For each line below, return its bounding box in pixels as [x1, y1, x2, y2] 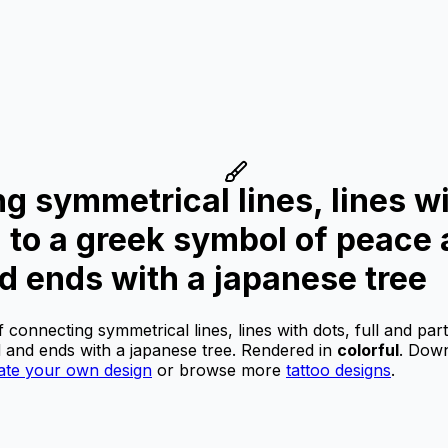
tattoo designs [286, 359, 391, 380]
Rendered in [236, 339, 337, 360]
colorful [337, 339, 399, 360]
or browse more [152, 359, 286, 380]
